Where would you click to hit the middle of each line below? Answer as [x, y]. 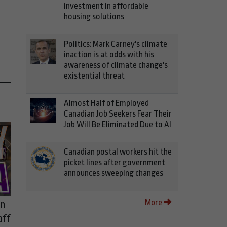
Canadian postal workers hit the [118, 152]
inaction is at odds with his [109, 54]
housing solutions [94, 16]
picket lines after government [115, 162]
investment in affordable [106, 6]
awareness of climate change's [116, 65]
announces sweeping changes [113, 173]
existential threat [94, 76]
